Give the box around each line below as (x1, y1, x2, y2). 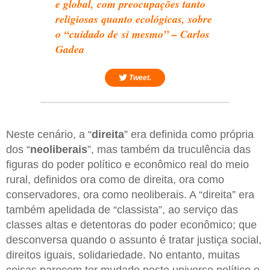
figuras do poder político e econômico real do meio (6, 158, 249, 171)
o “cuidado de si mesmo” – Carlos (55, 26, 210, 42)
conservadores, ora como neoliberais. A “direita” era (6, 188, 254, 201)
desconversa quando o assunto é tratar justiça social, (6, 233, 262, 246)
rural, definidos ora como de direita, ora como (6, 173, 224, 186)
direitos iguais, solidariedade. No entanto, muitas (6, 248, 240, 261)
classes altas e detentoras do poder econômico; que (6, 218, 257, 231)
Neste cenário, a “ (6, 128, 92, 140)
